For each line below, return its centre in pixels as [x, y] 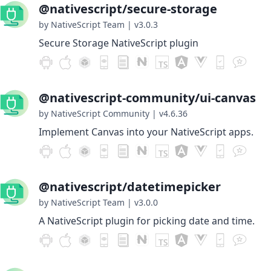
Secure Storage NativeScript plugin [119, 43]
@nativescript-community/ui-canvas [147, 98]
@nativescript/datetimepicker [130, 187]
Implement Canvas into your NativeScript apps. [146, 132]
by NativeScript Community [94, 113]
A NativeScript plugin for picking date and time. [147, 221]
